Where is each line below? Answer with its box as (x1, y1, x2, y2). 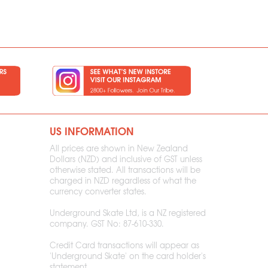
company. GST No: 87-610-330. (50, 218, 165, 229)
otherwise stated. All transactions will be (50, 164, 201, 175)
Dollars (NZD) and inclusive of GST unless (50, 153, 203, 165)
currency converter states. (50, 185, 147, 197)
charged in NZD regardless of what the (50, 175, 197, 186)
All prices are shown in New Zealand (50, 142, 188, 154)
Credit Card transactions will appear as (50, 239, 200, 251)
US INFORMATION (50, 123, 135, 139)
